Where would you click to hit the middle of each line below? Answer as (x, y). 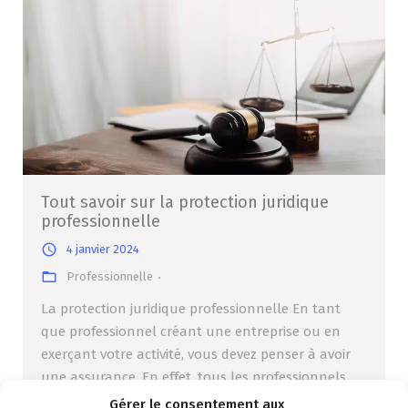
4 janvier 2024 (103, 250)
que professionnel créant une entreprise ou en (191, 332)
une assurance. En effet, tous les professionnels (194, 377)
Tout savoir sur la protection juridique (185, 203)
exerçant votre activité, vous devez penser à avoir (196, 355)
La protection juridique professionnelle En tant (191, 309)
